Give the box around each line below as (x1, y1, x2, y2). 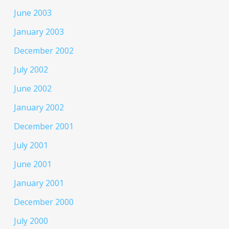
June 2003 (13, 7, 52, 19)
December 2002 (13, 45, 74, 57)
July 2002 (13, 64, 48, 76)
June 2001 (13, 158, 52, 170)
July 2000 (13, 215, 48, 227)
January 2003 (13, 26, 64, 38)
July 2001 (13, 140, 48, 151)
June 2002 (13, 83, 52, 95)
